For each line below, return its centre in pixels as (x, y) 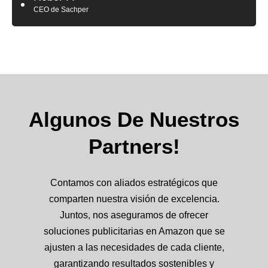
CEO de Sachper (61, 10)
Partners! (134, 146)
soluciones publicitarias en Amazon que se (134, 231)
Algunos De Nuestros (134, 119)
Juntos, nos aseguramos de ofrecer (134, 215)
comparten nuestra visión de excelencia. (134, 199)
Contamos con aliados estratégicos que (134, 182)
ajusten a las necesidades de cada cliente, (134, 247)
